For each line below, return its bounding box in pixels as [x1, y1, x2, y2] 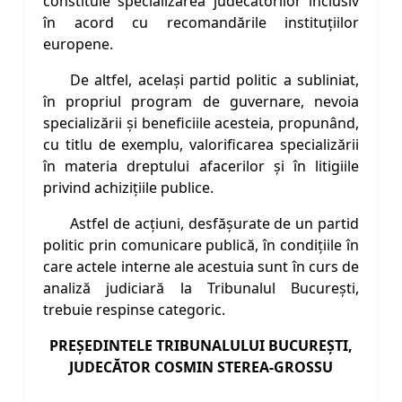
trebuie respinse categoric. [43, 300, 225, 320]
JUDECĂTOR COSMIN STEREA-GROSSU [69, 357, 333, 378]
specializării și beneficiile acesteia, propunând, [43, 113, 359, 134]
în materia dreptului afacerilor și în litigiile [43, 156, 359, 177]
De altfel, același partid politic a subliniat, [70, 70, 359, 91]
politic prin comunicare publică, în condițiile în [43, 235, 359, 256]
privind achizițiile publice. [43, 178, 214, 198]
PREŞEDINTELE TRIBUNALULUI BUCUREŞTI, [49, 336, 353, 356]
